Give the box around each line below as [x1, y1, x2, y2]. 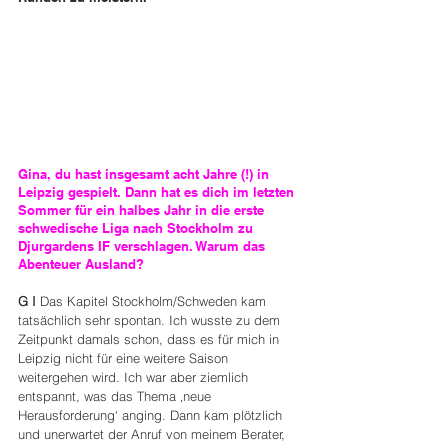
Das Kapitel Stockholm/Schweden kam [36, 292, 270, 309]
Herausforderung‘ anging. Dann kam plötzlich [18, 406, 286, 423]
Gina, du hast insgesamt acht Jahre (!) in [18, 165, 273, 182]
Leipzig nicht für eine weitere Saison [18, 349, 232, 366]
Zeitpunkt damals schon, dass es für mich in [18, 330, 283, 347]
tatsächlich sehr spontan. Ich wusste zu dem [18, 311, 284, 328]
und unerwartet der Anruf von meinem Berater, [18, 425, 289, 442]
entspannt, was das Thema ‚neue [18, 387, 215, 404]
